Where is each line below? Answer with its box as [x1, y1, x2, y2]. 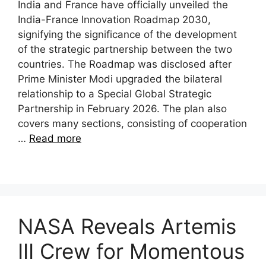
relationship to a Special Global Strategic [18, 88, 211, 100]
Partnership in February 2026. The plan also [18, 103, 227, 115]
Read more [29, 132, 81, 144]
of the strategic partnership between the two [18, 43, 232, 55]
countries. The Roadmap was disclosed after [18, 58, 232, 70]
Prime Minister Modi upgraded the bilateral [18, 73, 222, 85]
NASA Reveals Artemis [18, 214, 236, 239]
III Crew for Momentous [18, 239, 245, 264]
